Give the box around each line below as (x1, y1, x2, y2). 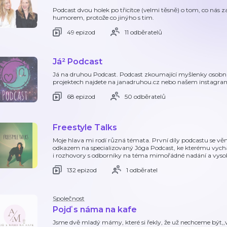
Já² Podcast (53, 57, 102, 66)
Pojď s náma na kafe (53, 205, 137, 214)
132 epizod (67, 166, 97, 174)
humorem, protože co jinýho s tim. (53, 14, 154, 21)
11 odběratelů (125, 28, 162, 36)
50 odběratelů (125, 92, 166, 100)
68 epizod (67, 92, 95, 100)
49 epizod (67, 28, 95, 36)
